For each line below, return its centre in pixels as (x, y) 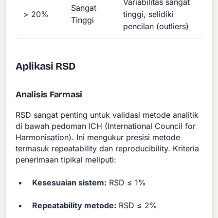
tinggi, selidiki (149, 14)
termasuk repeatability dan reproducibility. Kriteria (108, 148)
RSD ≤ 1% (127, 183)
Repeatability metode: (74, 205)
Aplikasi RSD (45, 66)
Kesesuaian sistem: (70, 183)
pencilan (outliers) (156, 26)
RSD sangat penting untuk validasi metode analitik (107, 115)
